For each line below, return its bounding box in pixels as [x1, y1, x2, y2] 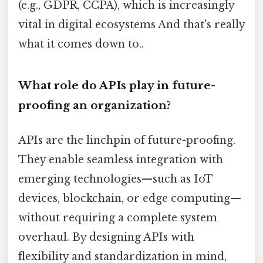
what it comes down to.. [18, 37, 144, 50]
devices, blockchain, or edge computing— [18, 191, 241, 205]
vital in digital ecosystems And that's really [18, 18, 245, 31]
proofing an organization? [18, 98, 171, 112]
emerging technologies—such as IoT [18, 172, 213, 186]
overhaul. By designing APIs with [18, 230, 194, 244]
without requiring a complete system [18, 211, 217, 224]
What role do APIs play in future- [18, 78, 215, 92]
